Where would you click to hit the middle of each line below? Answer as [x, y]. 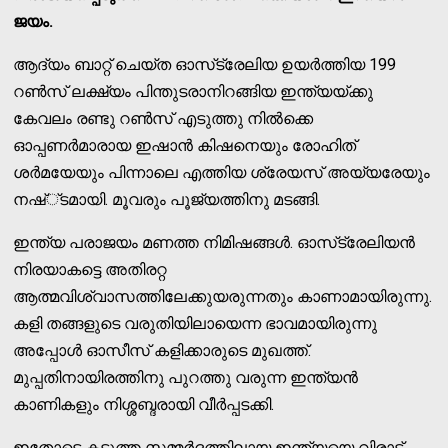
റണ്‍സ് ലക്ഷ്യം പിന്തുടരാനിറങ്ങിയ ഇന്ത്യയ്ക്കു [193, 91]
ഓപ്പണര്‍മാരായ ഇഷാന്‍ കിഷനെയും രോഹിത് [185, 145]
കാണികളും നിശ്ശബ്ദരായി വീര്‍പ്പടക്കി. [144, 404]
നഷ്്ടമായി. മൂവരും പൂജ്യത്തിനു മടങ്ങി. [167, 199]
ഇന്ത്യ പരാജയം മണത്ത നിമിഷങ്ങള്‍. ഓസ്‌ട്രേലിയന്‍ [214, 242]
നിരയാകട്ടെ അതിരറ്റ [90, 269]
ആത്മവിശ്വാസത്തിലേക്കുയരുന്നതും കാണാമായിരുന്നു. [223, 296]
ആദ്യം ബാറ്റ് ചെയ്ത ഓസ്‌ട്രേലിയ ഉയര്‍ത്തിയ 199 [205, 64]
